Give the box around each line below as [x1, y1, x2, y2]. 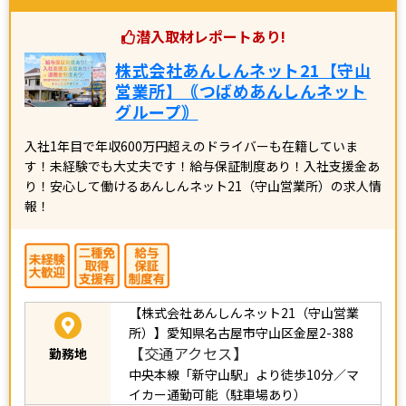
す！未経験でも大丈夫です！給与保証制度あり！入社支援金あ [24, 165, 380, 184]
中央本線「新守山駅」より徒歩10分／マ [129, 373, 359, 392]
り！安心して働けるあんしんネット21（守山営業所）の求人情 [24, 185, 382, 204]
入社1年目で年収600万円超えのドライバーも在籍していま [24, 145, 358, 164]
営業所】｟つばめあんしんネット [115, 87, 367, 111]
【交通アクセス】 [129, 351, 247, 373]
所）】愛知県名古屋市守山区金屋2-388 [129, 332, 353, 351]
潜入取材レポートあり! [135, 34, 285, 56]
